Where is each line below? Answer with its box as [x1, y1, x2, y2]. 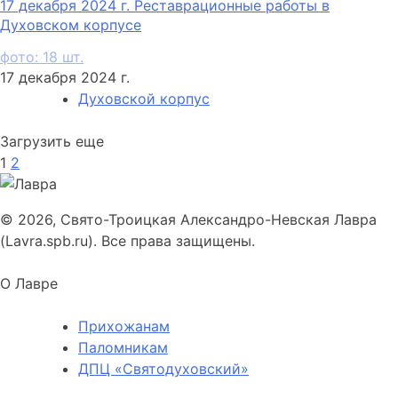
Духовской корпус [78, 90, 210, 108]
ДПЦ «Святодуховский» [78, 360, 249, 378]
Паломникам [78, 338, 168, 357]
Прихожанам [78, 317, 170, 336]
